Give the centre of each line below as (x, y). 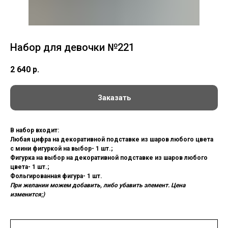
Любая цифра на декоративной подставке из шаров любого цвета (112, 140)
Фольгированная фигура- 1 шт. (56, 176)
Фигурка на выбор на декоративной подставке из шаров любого (109, 158)
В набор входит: (35, 131)
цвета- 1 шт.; (30, 167)
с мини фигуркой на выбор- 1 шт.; (62, 149)
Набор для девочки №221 (72, 47)
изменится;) (27, 195)
